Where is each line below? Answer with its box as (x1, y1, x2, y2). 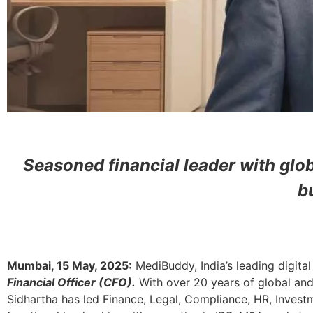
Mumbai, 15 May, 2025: (7, 258, 132, 272)
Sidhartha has (7, 291, 83, 306)
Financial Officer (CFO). (7, 275, 136, 289)
